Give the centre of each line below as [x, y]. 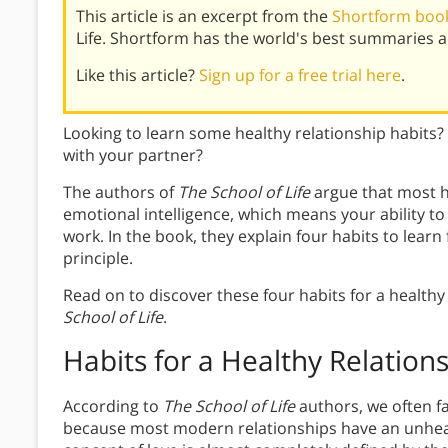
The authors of [120, 192]
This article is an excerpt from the [204, 16]
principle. [98, 258]
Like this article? [137, 75]
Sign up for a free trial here [300, 75]
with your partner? [133, 155]
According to [113, 406]
